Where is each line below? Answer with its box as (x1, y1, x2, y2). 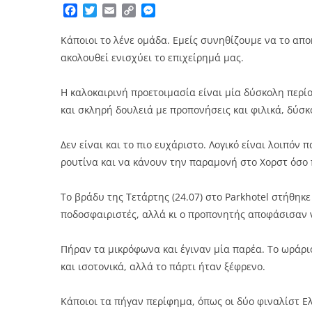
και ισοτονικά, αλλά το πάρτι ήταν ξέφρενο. (61, 260, 265, 274)
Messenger (155, 3, 213, 19)
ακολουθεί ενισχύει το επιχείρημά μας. (61, 51, 244, 65)
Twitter (97, 3, 134, 19)
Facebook (77, 3, 127, 19)
